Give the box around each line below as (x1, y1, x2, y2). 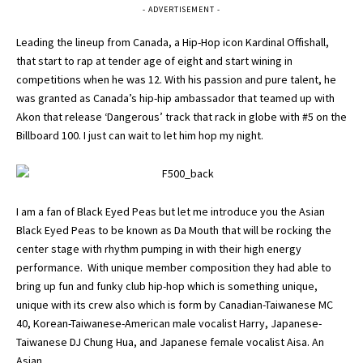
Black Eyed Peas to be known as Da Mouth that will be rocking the (16, 223, 331, 237)
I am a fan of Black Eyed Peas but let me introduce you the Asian (16, 204, 325, 219)
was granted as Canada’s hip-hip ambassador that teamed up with (16, 91, 335, 105)
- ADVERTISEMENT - (143, 4, 220, 15)
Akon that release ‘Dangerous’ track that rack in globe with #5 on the (16, 109, 347, 124)
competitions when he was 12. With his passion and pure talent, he (16, 72, 336, 87)
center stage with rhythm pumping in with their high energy (16, 241, 301, 256)
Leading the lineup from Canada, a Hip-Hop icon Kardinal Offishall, (16, 35, 329, 49)
